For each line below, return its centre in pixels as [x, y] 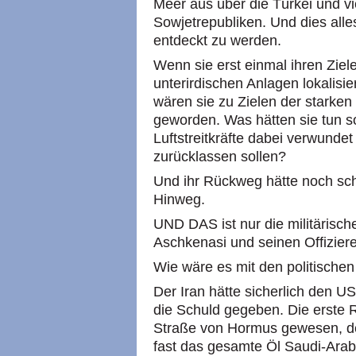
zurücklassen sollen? [220, 157]
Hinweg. [179, 199]
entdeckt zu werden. [217, 41]
